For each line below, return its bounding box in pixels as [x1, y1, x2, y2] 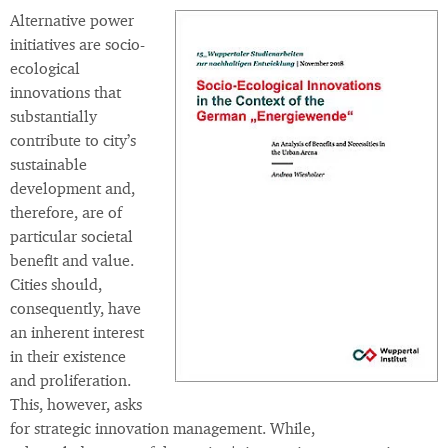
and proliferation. [10, 374, 131, 391]
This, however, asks [10, 398, 142, 415]
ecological [10, 62, 80, 79]
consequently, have [10, 302, 141, 319]
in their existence [10, 350, 126, 367]
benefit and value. [10, 254, 134, 271]
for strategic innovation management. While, [10, 422, 315, 439]
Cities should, [10, 278, 102, 295]
